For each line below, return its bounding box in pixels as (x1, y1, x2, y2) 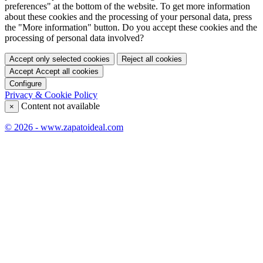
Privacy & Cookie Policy (5, 89, 97, 100)
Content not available (19, 100, 100, 111)
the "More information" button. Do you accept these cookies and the (5, 22, 257, 32)
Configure (9, 79, 42, 88)
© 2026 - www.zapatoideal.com (5, 122, 123, 132)
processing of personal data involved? (5, 32, 144, 43)
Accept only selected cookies (9, 54, 110, 63)
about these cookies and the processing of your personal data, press (5, 11, 252, 22)
